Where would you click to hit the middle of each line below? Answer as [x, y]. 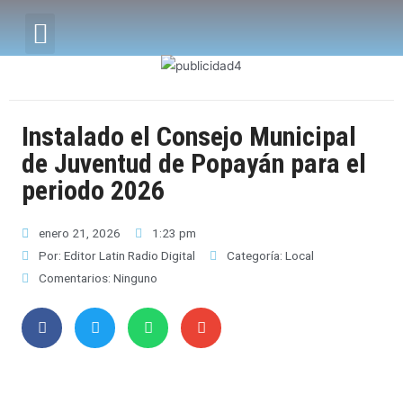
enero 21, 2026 [80, 233]
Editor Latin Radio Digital [128, 255]
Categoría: [256, 255]
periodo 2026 [93, 190]
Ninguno [134, 278]
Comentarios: [75, 278]
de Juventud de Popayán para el [194, 163]
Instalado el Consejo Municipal [189, 136]
